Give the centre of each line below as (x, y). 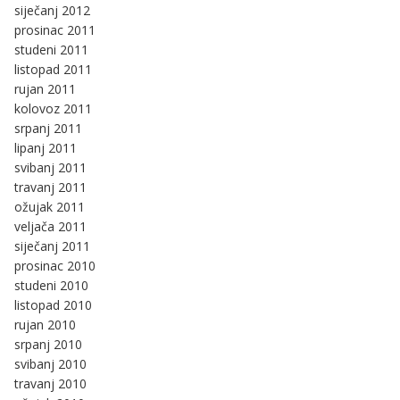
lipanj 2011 (46, 148)
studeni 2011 (51, 50)
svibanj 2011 (50, 168)
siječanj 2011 (52, 246)
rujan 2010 (45, 325)
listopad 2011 (53, 70)
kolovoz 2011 (53, 109)
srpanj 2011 (48, 129)
